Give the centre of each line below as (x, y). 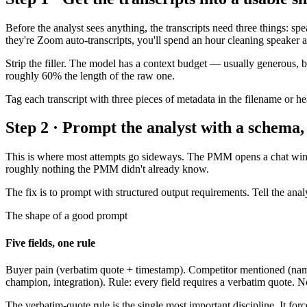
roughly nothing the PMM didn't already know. (107, 169)
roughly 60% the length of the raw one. (90, 75)
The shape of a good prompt (66, 216)
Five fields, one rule (50, 243)
